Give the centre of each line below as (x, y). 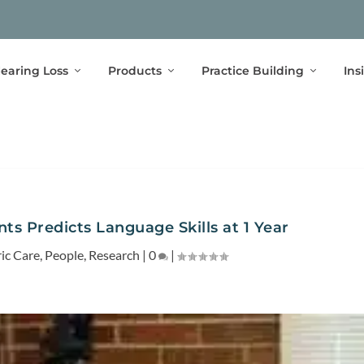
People (65, 254)
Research (115, 254)
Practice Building (252, 70)
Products (134, 70)
